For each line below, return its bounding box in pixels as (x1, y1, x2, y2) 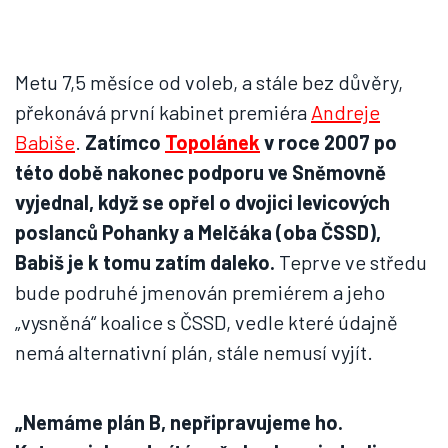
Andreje (311, 100, 380, 124)
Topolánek (165, 130, 260, 154)
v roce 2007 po (260, 130, 397, 154)
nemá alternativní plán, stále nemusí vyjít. (15, 340, 373, 364)
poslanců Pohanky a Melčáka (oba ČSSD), (15, 220, 381, 244)
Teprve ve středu (275, 250, 427, 274)
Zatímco (85, 130, 165, 154)
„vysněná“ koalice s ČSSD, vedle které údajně (15, 310, 398, 334)
